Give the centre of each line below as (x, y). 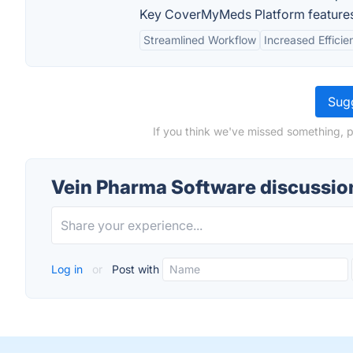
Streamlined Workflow (200, 40)
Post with (134, 269)
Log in (69, 269)
